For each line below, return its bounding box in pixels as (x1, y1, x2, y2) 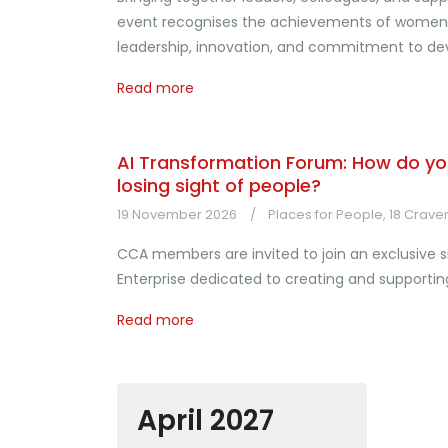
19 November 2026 (117, 205, 237, 224)
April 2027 (137, 401, 274, 440)
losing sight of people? (117, 173, 321, 198)
